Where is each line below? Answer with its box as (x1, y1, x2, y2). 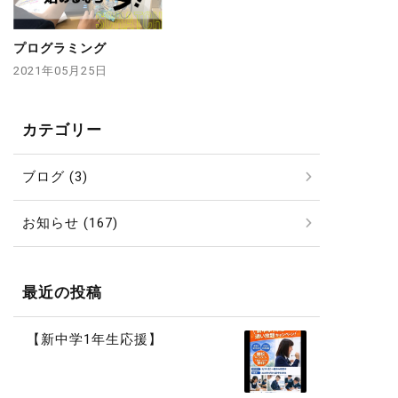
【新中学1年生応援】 (27, 331, 163, 348)
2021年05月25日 (13, 64, 107, 78)
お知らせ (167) (22, 215, 118, 232)
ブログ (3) (22, 169, 88, 186)
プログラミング (13, 41, 107, 56)
